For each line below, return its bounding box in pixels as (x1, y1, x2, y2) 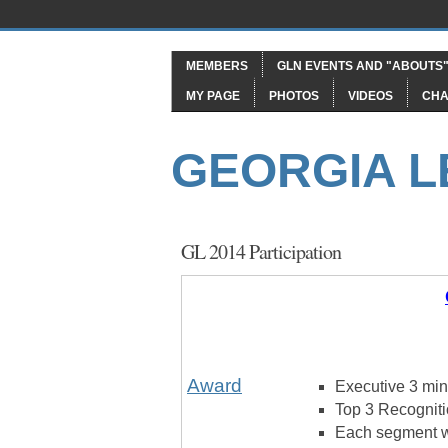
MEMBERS (186, 59, 248, 73)
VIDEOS (348, 89, 393, 103)
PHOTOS (269, 89, 319, 103)
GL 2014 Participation (181, 237, 341, 265)
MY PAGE (186, 89, 240, 103)
